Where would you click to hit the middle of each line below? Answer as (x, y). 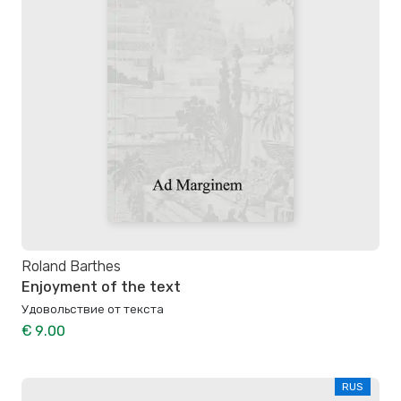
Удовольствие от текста (93, 308)
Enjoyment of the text (101, 286)
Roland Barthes (71, 267)
